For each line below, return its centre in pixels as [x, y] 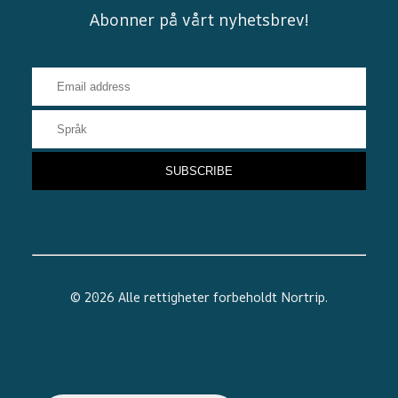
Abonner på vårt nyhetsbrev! [199, 19]
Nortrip [303, 298]
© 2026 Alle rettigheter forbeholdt [175, 298]
